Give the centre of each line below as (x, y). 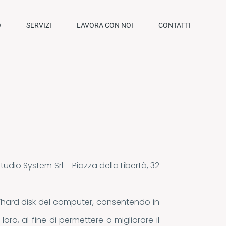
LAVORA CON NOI (105, 25)
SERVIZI (39, 25)
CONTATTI (175, 25)
